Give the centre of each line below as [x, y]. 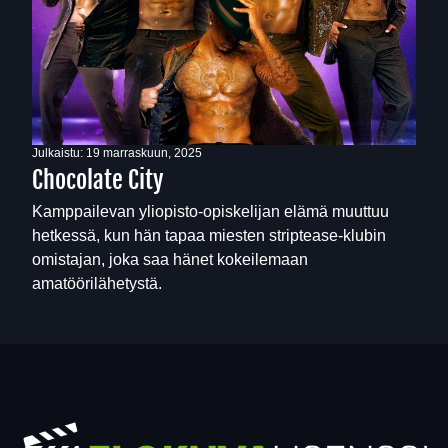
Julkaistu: [59, 152]
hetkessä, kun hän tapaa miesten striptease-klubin [209, 235]
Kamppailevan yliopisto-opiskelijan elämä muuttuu [210, 211]
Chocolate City [98, 179]
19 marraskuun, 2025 [144, 152]
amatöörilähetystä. [97, 283]
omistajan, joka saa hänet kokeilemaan [170, 259]
